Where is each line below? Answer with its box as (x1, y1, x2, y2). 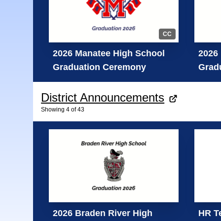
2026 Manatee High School (53, 48, 165, 59)
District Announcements (41, 91, 165, 105)
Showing (41, 106, 65, 113)
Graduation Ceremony (53, 62, 147, 73)
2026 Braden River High (53, 208, 153, 218)
